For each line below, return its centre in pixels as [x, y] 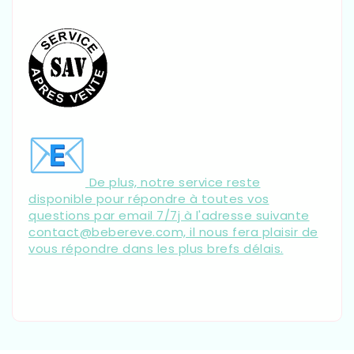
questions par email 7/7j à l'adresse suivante [169, 215]
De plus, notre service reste [175, 182]
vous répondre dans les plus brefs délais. [156, 248]
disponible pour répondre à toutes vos [149, 198]
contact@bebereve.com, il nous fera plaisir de [173, 232]
